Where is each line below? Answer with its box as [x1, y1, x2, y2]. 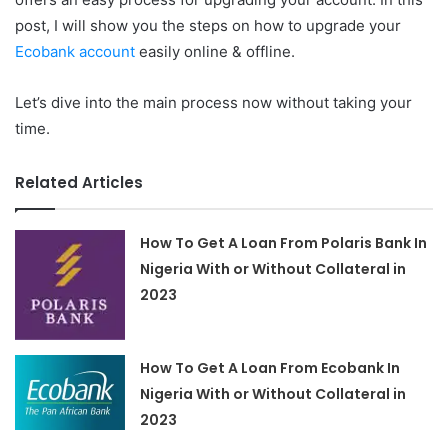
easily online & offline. [135, 41, 295, 61]
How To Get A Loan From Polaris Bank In [140, 232, 428, 253]
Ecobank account [15, 41, 135, 61]
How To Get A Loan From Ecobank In [140, 357, 401, 378]
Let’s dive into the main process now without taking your [15, 92, 412, 112]
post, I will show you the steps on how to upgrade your [15, 15, 401, 35]
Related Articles [15, 171, 143, 193]
